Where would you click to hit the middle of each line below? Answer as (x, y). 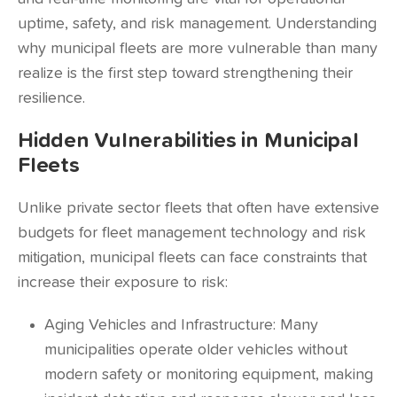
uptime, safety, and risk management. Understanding (197, 24)
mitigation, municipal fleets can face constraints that (192, 258)
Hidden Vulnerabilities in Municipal (188, 141)
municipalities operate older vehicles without (196, 350)
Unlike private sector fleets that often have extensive (198, 208)
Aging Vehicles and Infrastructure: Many (181, 325)
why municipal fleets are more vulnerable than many (198, 49)
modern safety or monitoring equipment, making (209, 375)
